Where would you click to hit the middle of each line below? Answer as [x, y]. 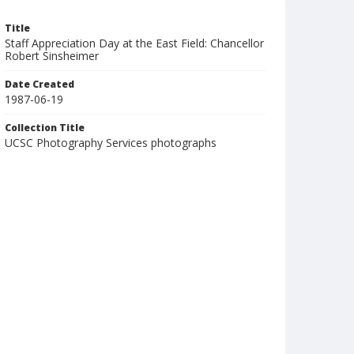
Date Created [40, 84]
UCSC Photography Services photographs [111, 143]
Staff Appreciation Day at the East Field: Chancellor [134, 43]
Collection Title [45, 128]
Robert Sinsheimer [52, 56]
